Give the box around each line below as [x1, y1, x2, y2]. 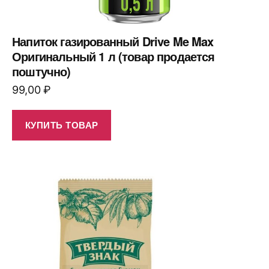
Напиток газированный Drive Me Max [12, 32, 214, 50]
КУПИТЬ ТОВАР [25, 118, 98, 132]
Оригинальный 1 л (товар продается [12, 47, 215, 65]
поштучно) [12, 62, 71, 80]
